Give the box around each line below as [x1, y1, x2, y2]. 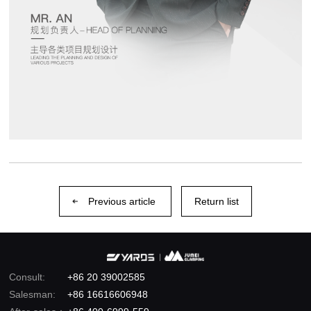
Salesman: [9, 289, 56, 301]
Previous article [87, 195, 155, 207]
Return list [194, 195, 239, 207]
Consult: [9, 271, 46, 283]
